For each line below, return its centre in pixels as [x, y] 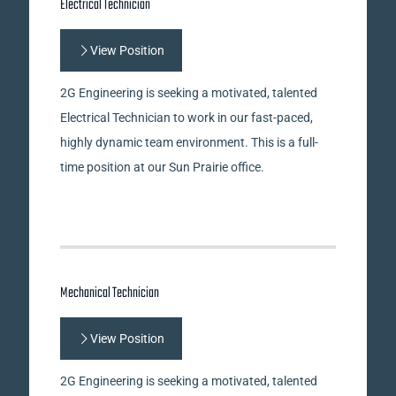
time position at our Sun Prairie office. [162, 167]
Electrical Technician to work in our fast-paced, [187, 118]
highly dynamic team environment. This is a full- [189, 142]
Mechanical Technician [110, 293]
